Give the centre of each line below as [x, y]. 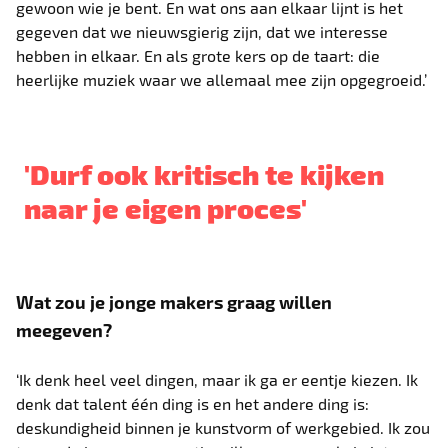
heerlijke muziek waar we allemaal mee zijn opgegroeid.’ [222, 79]
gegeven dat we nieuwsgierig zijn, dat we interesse [202, 31]
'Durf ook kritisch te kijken [204, 172]
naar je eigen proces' [166, 206]
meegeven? [64, 329]
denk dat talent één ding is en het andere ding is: [193, 403]
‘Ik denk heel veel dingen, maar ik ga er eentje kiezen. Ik [217, 379]
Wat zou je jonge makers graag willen [174, 301]
